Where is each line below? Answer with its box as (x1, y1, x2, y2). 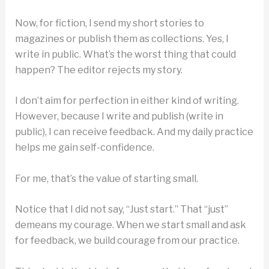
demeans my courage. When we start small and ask (14, 219, 246, 231)
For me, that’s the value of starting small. (14, 172, 198, 184)
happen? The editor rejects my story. (14, 64, 183, 76)
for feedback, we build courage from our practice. (14, 235, 240, 247)
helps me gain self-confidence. (14, 142, 154, 154)
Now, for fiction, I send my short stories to (14, 17, 204, 29)
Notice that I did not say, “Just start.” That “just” (14, 204, 228, 216)
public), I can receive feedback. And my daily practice (14, 126, 253, 138)
